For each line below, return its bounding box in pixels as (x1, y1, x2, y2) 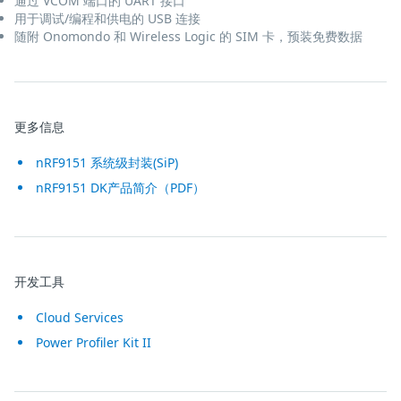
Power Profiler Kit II (36, 334, 151, 352)
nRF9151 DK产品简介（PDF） (36, 179, 205, 197)
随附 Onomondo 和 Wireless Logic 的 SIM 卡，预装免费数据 (14, 28, 363, 46)
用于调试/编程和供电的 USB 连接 (14, 10, 200, 28)
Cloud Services (36, 309, 124, 327)
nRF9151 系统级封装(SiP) (36, 154, 178, 172)
